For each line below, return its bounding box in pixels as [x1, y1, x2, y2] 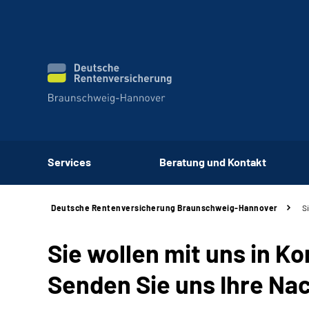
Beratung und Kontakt [159, 154, 266, 168]
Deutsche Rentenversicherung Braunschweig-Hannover [51, 203, 278, 212]
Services [48, 154, 91, 168]
